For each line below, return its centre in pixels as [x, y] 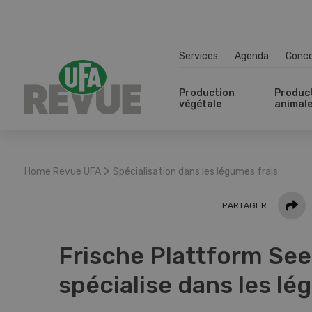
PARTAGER [244, 205]
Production [207, 93]
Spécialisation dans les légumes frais [195, 172]
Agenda [252, 56]
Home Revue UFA [63, 172]
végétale [200, 104]
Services [198, 56]
